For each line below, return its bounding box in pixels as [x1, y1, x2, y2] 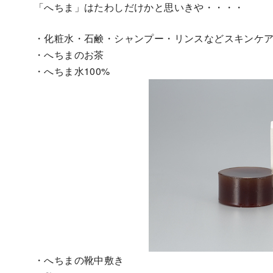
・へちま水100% [34, 63, 110, 78]
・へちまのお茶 [34, 47, 104, 62]
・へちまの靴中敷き [34, 252, 124, 267]
